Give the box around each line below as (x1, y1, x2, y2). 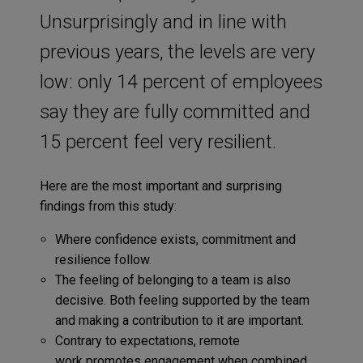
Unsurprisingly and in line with (39, 10, 287, 33)
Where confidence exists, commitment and (54, 231, 296, 247)
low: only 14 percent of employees (39, 70, 322, 93)
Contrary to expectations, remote (54, 332, 240, 348)
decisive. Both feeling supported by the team (54, 292, 310, 308)
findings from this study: (39, 198, 180, 214)
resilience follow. (54, 251, 155, 267)
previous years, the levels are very (39, 40, 315, 63)
